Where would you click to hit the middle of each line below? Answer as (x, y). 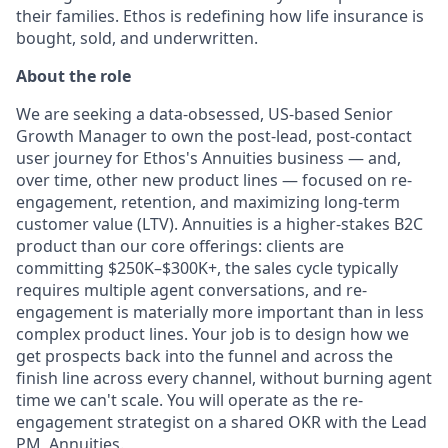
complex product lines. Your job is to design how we (212, 333)
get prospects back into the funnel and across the (204, 355)
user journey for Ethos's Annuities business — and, (208, 157)
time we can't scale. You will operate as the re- (189, 399)
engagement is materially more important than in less (220, 311)
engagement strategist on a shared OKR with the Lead (221, 421)
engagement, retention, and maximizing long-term (208, 201)
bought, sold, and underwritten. (137, 37)
